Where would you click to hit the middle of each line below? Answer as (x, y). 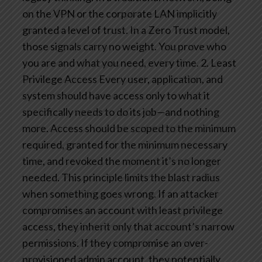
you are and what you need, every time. (111, 63)
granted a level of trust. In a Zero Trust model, (126, 30)
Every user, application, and (160, 79)
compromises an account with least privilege (123, 210)
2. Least (218, 63)
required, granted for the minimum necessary (125, 145)
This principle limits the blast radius (140, 177)
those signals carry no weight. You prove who (124, 46)
